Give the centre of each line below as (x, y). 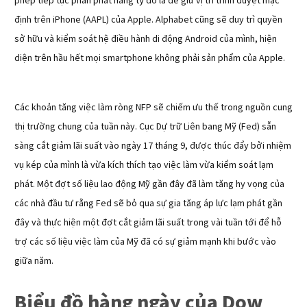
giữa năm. (34, 261)
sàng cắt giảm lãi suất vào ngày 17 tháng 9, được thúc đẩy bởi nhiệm (153, 146)
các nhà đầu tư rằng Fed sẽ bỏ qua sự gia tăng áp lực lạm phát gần (148, 203)
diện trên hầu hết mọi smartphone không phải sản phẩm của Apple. (150, 58)
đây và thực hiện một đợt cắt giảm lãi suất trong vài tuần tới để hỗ (148, 222)
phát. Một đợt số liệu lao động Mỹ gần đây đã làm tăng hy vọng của (149, 184)
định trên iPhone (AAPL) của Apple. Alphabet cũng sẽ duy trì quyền (148, 20)
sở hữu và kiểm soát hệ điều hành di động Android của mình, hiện (146, 39)
